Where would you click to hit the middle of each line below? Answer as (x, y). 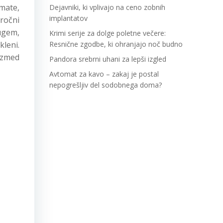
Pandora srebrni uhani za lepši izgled (108, 59)
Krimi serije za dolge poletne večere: (108, 33)
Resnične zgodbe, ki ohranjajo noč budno (116, 44)
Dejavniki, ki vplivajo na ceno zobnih (107, 7)
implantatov (68, 18)
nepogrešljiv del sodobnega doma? (106, 85)
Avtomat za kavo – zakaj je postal (104, 74)
